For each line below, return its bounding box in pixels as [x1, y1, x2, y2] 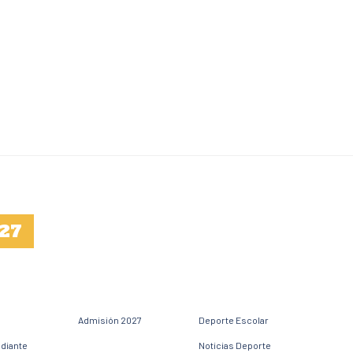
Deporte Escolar [199, 314, 269, 325]
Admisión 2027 [77, 314, 142, 325]
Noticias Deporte [199, 339, 272, 351]
